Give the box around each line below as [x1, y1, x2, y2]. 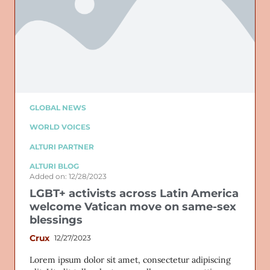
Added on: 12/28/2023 [30, 171, 107, 181]
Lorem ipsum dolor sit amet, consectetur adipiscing [30, 254, 231, 265]
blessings [30, 213, 83, 227]
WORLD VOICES [30, 122, 90, 132]
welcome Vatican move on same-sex [30, 199, 236, 213]
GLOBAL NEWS [30, 103, 86, 112]
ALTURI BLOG [30, 162, 79, 171]
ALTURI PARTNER [30, 142, 94, 151]
